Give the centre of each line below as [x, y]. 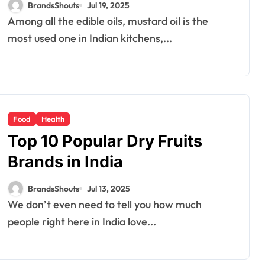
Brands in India [65, 162]
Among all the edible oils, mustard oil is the [12, 21]
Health [53, 119]
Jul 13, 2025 [109, 188]
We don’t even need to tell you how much [13, 204]
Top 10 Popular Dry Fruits [105, 141]
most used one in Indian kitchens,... [90, 38]
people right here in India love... [82, 222]
